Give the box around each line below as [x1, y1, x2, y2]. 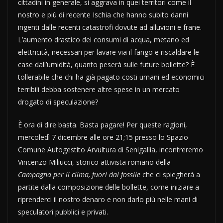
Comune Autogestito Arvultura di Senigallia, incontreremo [18, 145, 203, 155]
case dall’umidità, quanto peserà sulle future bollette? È [18, 60, 195, 70]
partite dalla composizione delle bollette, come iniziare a [18, 182, 199, 192]
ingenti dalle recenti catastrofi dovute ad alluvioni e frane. [18, 22, 202, 32]
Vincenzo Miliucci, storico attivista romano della [18, 157, 171, 167]
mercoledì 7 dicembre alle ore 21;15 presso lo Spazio [18, 132, 188, 142]
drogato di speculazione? [18, 97, 98, 107]
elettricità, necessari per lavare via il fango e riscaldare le [18, 47, 199, 57]
